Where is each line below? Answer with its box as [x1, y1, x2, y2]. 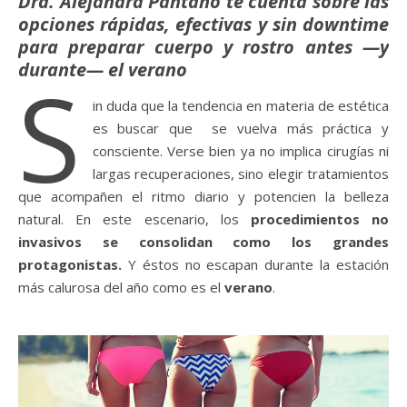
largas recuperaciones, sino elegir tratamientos [92, 164, 389, 183]
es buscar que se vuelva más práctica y [92, 118, 389, 137]
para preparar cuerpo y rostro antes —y [18, 34, 389, 59]
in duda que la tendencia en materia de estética [92, 95, 389, 114]
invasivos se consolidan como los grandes [18, 232, 389, 251]
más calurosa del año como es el [18, 277, 224, 296]
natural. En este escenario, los [18, 209, 251, 228]
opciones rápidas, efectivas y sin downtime [18, 11, 389, 36]
